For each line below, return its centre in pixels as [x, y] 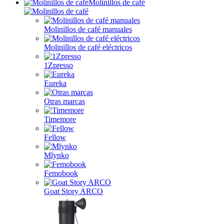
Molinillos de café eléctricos [88, 47]
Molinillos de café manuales [88, 29]
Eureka [55, 83]
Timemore [60, 119]
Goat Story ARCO [73, 191]
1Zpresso [58, 65]
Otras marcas [64, 101]
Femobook [61, 173]
